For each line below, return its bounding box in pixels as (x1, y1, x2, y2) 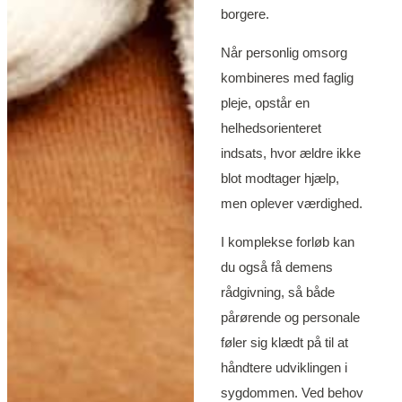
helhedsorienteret (220, 120, 321, 136)
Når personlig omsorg (220, 45, 347, 61)
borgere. (220, 6, 269, 22)
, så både (280, 284, 335, 301)
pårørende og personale (220, 310, 360, 326)
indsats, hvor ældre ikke (220, 145, 361, 162)
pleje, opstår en (220, 95, 310, 111)
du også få (220, 259, 285, 275)
